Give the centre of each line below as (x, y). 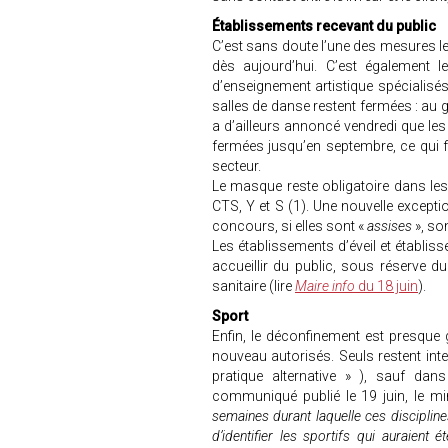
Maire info (325, 286)
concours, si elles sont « (289, 226)
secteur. (238, 166)
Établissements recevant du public (324, 26)
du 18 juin (386, 286)
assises (391, 226)
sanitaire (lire (253, 286)
